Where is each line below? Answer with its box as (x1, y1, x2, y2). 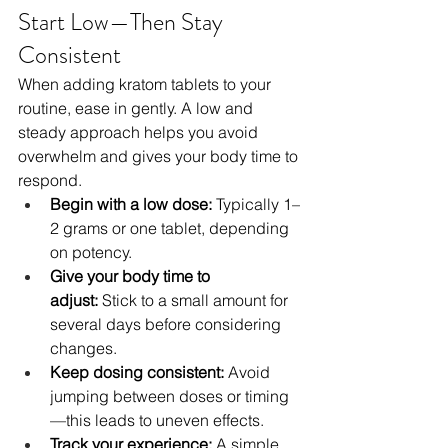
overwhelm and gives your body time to (18, 146, 302, 167)
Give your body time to (50, 266, 214, 287)
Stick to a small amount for (98, 290, 292, 311)
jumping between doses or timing (50, 386, 289, 407)
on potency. (50, 242, 132, 263)
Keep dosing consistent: (50, 362, 224, 383)
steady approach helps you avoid (18, 122, 262, 143)
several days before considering (50, 314, 285, 335)
